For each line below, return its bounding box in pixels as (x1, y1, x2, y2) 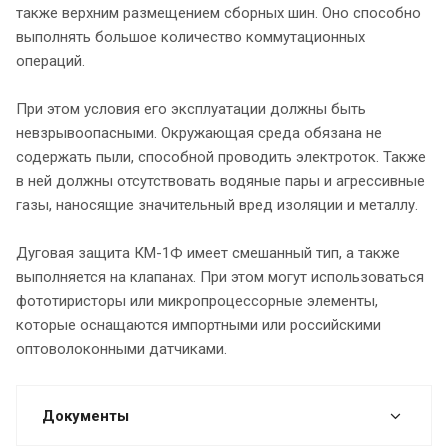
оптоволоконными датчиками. (16, 339, 227, 358)
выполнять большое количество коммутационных (16, 27, 365, 46)
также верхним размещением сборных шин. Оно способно (16, 3, 421, 22)
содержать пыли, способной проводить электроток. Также (16, 147, 426, 166)
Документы (42, 406, 129, 425)
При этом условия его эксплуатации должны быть (16, 99, 366, 118)
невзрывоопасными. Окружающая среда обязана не (16, 123, 382, 142)
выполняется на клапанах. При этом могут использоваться (16, 267, 424, 286)
